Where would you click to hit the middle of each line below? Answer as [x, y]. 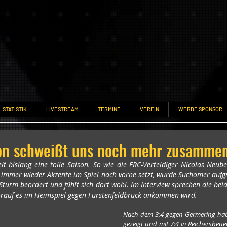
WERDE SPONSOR [200, 109]
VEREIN [149, 109]
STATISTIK [14, 109]
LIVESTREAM [62, 109]
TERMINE [109, 109]
